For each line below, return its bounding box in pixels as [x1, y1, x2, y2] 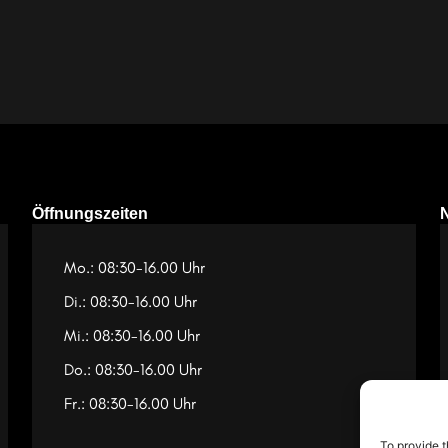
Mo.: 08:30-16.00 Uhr [64, 258, 205, 278]
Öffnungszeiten [32, 205, 148, 223]
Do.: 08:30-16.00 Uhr [64, 360, 202, 380]
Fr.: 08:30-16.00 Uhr [64, 394, 196, 414]
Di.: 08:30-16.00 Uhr [64, 292, 197, 312]
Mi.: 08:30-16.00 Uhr [64, 326, 200, 346]
